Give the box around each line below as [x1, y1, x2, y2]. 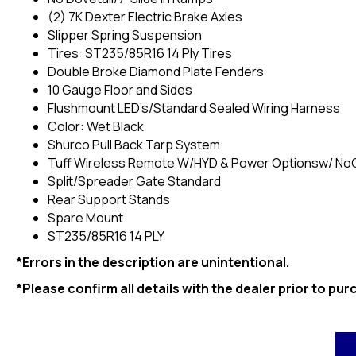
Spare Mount [48, 208, 123, 226]
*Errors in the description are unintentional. [16, 253, 289, 271]
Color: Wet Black [48, 117, 144, 135]
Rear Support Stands [48, 190, 170, 208]
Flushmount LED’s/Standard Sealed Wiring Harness [48, 99, 340, 117]
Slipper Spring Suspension [48, 25, 202, 44]
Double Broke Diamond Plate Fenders [48, 62, 264, 80]
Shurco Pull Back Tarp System [48, 135, 220, 153]
